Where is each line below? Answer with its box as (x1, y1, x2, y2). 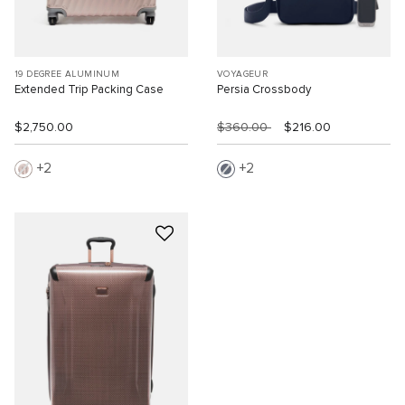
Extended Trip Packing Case (14, 84, 164, 97)
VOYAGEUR (217, 70, 268, 80)
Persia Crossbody (217, 84, 311, 97)
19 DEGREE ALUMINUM (14, 70, 120, 80)
